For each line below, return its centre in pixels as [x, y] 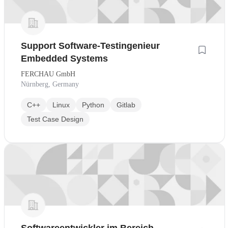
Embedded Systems [64, 59]
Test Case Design [55, 119]
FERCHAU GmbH [48, 74]
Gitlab [126, 105]
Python [93, 105]
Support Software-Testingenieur [90, 46]
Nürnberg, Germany [50, 84]
